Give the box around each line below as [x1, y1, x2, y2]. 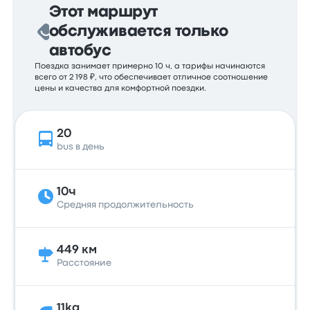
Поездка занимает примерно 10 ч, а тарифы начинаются [35, 63, 266, 70]
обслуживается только [48, 25, 228, 39]
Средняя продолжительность [57, 201, 194, 209]
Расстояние [57, 259, 112, 267]
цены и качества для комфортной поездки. [35, 85, 207, 92]
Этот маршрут [48, 6, 158, 19]
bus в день [57, 143, 105, 151]
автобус [48, 44, 111, 58]
